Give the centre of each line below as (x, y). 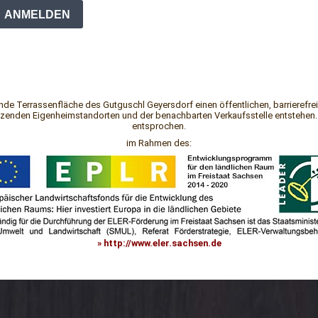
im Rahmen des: (159, 143)
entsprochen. (159, 126)
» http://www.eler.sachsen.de (159, 243)
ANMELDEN (37, 14)
